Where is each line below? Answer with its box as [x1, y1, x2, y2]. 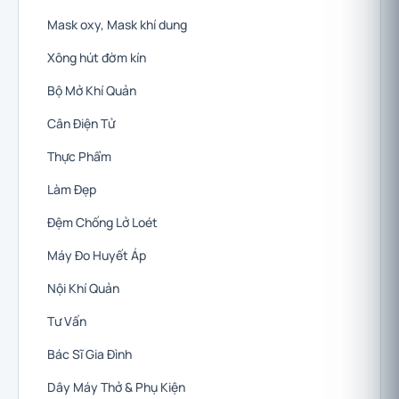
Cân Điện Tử [47, 114, 115, 132]
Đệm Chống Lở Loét [47, 213, 158, 231]
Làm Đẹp [47, 180, 96, 198]
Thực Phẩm [47, 147, 111, 165]
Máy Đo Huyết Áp [47, 246, 146, 264]
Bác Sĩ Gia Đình [47, 345, 132, 362]
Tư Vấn [47, 312, 86, 330]
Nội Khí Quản [47, 279, 119, 297]
